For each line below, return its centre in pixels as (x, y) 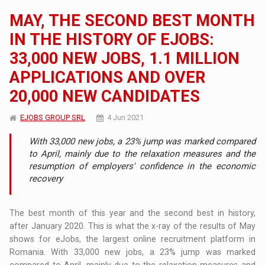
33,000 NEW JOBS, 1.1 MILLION (125, 58)
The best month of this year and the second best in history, (132, 213)
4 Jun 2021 (126, 117)
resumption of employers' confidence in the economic (142, 166)
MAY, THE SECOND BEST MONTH (132, 20)
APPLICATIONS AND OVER (108, 77)
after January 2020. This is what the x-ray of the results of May (132, 226)
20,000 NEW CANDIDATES (105, 96)
